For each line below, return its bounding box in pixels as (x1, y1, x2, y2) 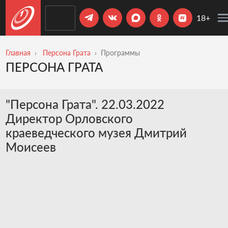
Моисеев (5, 139, 56, 154)
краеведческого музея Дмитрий (5, 125, 187, 140)
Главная (5, 48, 31, 57)
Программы (100, 48, 140, 57)
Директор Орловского (5, 110, 133, 126)
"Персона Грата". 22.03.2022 (5, 96, 164, 111)
